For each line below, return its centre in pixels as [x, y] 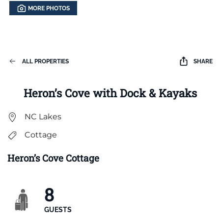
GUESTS [58, 210]
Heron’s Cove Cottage [53, 158]
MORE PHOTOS [49, 9]
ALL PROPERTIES [45, 62]
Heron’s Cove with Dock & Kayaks [110, 93]
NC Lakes [43, 117]
